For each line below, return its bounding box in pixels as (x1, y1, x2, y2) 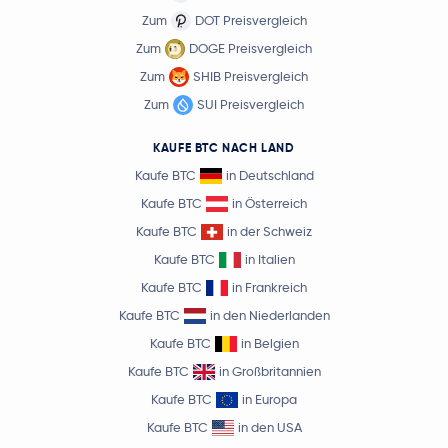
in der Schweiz (227, 223, 312, 240)
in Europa (242, 391, 297, 408)
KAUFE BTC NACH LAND (153, 140, 295, 156)
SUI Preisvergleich (197, 96, 304, 113)
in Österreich (232, 195, 307, 212)
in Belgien (240, 335, 299, 352)
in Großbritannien (218, 363, 321, 380)
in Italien (244, 251, 295, 268)
